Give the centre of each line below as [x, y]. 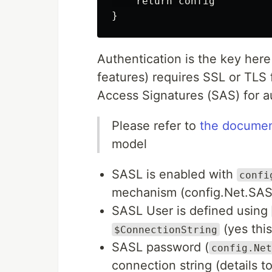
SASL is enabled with [174, 174]
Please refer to [156, 125]
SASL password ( [160, 247]
